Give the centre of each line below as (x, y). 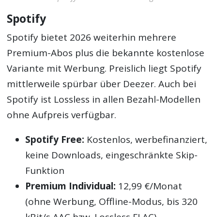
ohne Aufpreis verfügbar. (62, 115)
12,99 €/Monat (149, 186)
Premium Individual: (71, 186)
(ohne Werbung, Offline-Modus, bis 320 (112, 202)
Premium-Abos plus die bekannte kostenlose (106, 53)
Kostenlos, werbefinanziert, (146, 140)
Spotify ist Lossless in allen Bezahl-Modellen (104, 100)
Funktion (45, 171)
